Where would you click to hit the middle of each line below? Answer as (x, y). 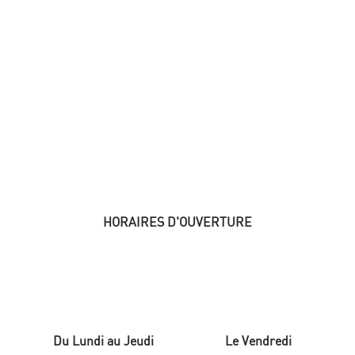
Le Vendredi (258, 342)
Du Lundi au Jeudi (104, 342)
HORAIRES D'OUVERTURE (177, 223)
